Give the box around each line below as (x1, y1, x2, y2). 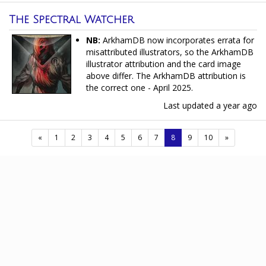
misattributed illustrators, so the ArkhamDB (86, 46, 254, 58)
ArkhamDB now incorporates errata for (100, 34, 254, 46)
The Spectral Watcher (9, 14, 134, 26)
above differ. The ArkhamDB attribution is (86, 70, 246, 81)
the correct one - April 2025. (86, 82, 193, 93)
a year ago (216, 100, 257, 111)
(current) (174, 132, 203, 142)
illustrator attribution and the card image (86, 58, 241, 69)
